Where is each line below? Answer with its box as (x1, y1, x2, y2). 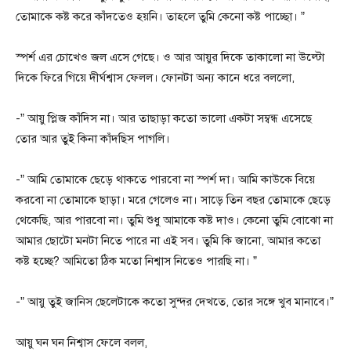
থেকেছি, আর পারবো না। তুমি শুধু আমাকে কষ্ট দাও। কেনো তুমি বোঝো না (16, 212, 333, 227)
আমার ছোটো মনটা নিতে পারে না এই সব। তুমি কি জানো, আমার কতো (16, 233, 320, 248)
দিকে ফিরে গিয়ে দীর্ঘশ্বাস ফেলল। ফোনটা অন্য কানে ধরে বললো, (16, 70, 295, 85)
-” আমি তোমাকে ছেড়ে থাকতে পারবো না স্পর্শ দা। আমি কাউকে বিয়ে (16, 172, 315, 186)
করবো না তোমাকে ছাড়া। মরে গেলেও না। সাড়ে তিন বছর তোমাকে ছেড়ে (16, 192, 331, 207)
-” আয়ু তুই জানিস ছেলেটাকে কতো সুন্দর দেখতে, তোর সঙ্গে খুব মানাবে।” (16, 294, 334, 309)
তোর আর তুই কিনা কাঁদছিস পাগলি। (16, 131, 170, 146)
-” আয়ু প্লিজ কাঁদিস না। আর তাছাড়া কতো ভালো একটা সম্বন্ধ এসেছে (16, 110, 312, 125)
